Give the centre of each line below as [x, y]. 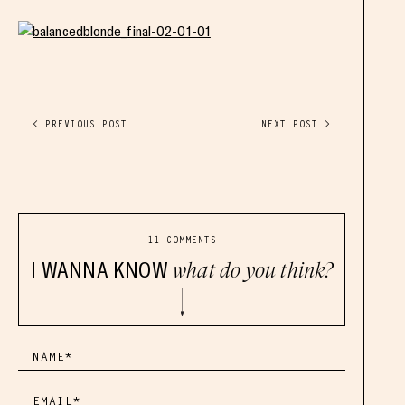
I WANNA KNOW [102, 269]
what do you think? [253, 270]
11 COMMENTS [182, 240]
